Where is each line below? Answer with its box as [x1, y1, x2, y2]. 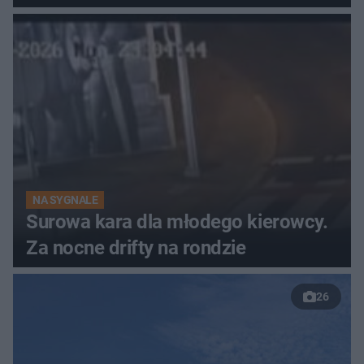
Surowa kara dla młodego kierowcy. [26, 210, 328, 234]
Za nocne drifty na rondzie [26, 236, 246, 260]
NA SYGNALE [32, 193, 98, 207]
